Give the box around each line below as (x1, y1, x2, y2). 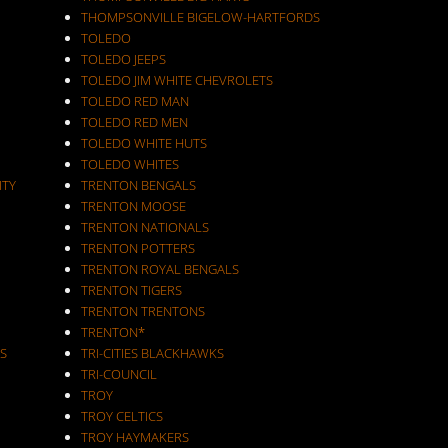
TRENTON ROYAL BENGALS (80, 260, 239, 278)
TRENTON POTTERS (80, 239, 195, 257)
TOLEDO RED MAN (80, 92, 189, 110)
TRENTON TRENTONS (80, 302, 205, 320)
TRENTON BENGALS (80, 176, 196, 194)
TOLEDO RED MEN (80, 113, 188, 131)
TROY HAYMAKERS (80, 428, 189, 446)
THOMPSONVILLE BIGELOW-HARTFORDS (80, 8, 320, 26)
